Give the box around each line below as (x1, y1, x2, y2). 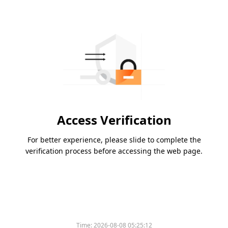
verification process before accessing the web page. (25, 146, 203, 156)
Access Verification (56, 111, 172, 129)
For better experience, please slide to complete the (27, 135, 201, 145)
